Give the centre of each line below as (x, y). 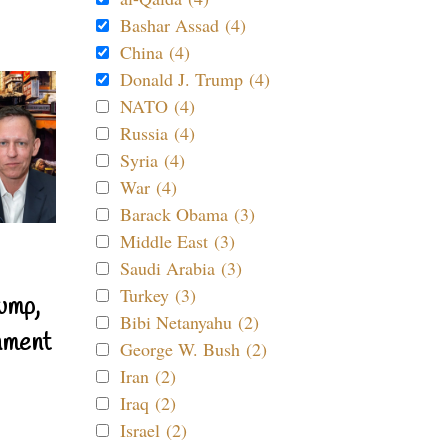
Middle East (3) (177, 241)
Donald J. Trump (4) (195, 79)
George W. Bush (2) (193, 349)
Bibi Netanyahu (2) (189, 322)
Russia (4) (157, 133)
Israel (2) (153, 430)
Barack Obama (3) (187, 214)
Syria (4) (152, 160)
